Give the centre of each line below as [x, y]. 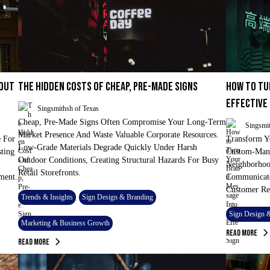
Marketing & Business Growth [65, 223]
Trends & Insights [47, 197]
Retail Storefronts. [49, 173]
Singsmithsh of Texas [68, 108]
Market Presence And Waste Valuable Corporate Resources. [118, 135]
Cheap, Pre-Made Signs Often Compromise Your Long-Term [122, 122]
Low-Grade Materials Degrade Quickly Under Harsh [107, 147]
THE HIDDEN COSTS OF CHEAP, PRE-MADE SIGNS [108, 87]
